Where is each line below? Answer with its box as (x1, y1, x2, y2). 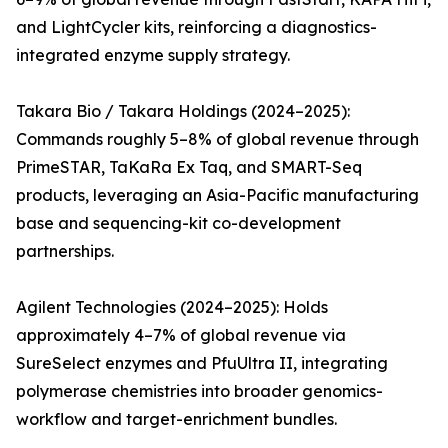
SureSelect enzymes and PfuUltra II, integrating (16, 353, 388, 374)
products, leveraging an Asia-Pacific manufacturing (16, 185, 419, 206)
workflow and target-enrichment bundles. (16, 409, 337, 430)
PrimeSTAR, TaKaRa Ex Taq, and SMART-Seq (16, 157, 362, 178)
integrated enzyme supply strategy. (16, 45, 290, 66)
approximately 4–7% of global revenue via (16, 325, 346, 346)
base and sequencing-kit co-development (16, 213, 341, 234)
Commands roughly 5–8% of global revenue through (16, 129, 419, 150)
